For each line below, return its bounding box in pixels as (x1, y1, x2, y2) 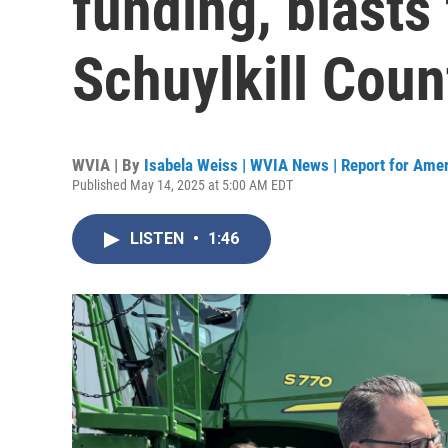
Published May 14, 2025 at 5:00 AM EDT (72, 177, 293, 193)
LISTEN (130, 229, 188, 248)
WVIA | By (72, 155, 144, 175)
